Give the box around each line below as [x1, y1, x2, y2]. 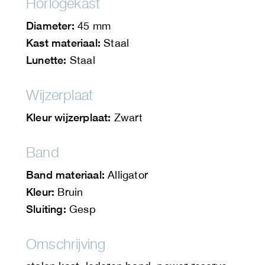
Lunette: [26, 53, 67, 67]
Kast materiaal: [26, 36, 101, 50]
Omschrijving [26, 235, 106, 253]
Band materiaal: [26, 168, 105, 182]
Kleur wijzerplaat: [26, 111, 111, 124]
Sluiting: [26, 202, 66, 216]
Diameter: [26, 19, 75, 33]
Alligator [105, 169, 148, 182]
